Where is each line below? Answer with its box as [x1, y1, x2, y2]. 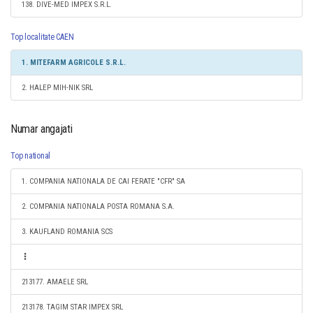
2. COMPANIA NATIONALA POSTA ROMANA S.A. [22, 202, 175, 211]
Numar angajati [10, 122, 73, 136]
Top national [10, 151, 51, 161]
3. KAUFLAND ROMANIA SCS [22, 227, 112, 236]
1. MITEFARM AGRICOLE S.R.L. [22, 58, 126, 67]
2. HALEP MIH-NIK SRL [22, 83, 93, 92]
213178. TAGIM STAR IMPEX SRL [22, 303, 123, 312]
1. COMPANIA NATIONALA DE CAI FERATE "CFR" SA [22, 177, 185, 186]
